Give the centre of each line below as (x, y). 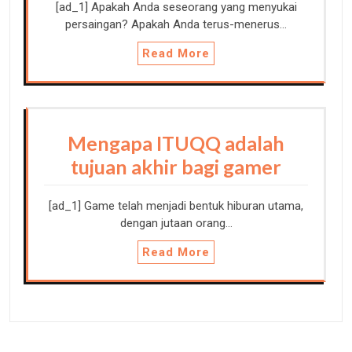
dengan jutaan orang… (176, 224)
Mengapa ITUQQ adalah (176, 143)
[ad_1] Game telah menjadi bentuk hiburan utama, (176, 206)
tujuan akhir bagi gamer (176, 167)
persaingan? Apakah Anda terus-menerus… (176, 25)
